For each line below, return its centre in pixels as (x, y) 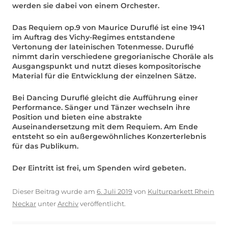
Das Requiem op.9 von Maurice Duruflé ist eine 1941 (108, 27)
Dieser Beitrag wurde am (54, 191)
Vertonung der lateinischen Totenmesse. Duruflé (103, 47)
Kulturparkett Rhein (181, 191)
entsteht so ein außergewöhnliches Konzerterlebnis (109, 136)
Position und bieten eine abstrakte (77, 117)
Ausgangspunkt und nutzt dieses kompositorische (107, 66)
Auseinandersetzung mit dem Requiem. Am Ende (105, 126)
